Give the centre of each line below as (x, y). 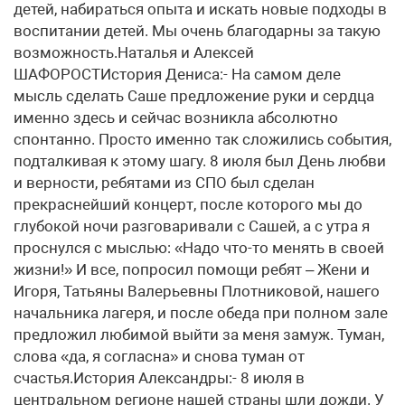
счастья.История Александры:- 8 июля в (159, 378)
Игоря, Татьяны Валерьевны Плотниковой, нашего (197, 291)
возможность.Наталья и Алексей (134, 52)
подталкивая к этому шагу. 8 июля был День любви (200, 161)
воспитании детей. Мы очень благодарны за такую (197, 31)
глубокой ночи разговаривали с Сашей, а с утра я (192, 226)
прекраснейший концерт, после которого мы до (188, 204)
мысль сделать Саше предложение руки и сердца (194, 96)
